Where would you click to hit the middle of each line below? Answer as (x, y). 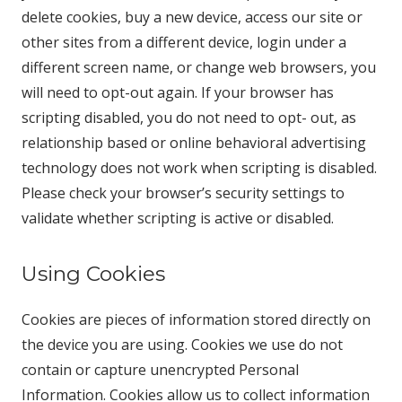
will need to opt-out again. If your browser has (178, 92)
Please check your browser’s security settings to (183, 193)
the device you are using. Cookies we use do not (182, 345)
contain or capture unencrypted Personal (160, 370)
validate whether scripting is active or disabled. (178, 218)
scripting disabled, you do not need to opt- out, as (189, 118)
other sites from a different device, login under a (184, 42)
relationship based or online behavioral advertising (194, 143)
